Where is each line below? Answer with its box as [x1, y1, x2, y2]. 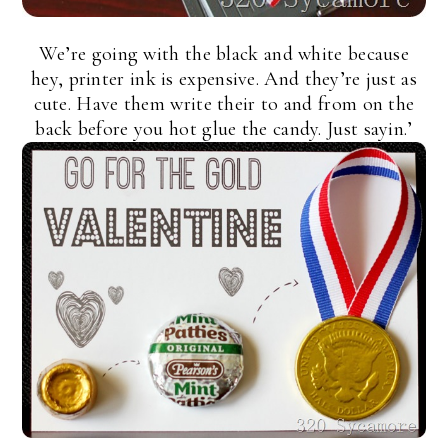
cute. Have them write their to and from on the [33, 91, 415, 116]
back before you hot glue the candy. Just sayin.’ [35, 116, 413, 141]
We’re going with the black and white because [38, 41, 410, 66]
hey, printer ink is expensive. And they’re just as [31, 66, 417, 91]
